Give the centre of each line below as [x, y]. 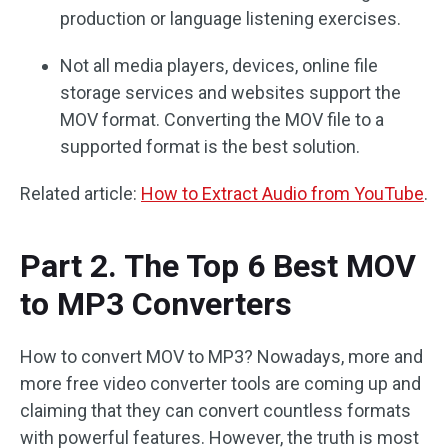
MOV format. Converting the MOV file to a [222, 119]
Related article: [80, 193]
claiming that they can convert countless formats [215, 410]
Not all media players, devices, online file [219, 65]
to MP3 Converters [156, 304]
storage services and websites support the [230, 92]
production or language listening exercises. [230, 18]
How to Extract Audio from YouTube [282, 193]
